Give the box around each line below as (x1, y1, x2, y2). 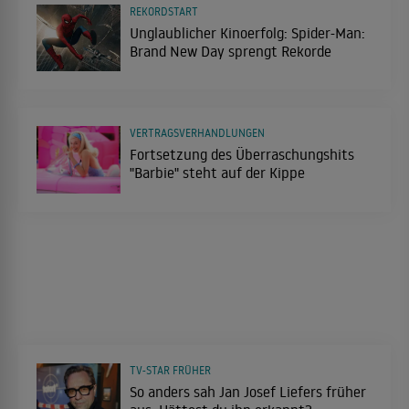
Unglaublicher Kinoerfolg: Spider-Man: (130, 23, 365, 42)
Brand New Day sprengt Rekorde (130, 41, 331, 60)
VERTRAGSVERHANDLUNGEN (130, 126, 265, 141)
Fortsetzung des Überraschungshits (130, 145, 354, 164)
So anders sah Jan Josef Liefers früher (130, 382, 366, 401)
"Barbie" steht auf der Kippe (130, 163, 305, 183)
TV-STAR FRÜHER (130, 362, 211, 377)
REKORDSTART (130, 4, 198, 18)
